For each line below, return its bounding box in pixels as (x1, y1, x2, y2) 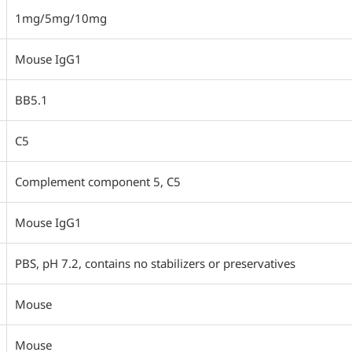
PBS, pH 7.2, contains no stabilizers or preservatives (15, 255, 295, 271)
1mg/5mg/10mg (15, 10, 107, 26)
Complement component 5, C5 (15, 174, 181, 189)
